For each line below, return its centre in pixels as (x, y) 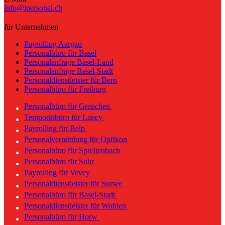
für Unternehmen (31, 27)
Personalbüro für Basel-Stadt (71, 195)
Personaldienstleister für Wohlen (76, 206)
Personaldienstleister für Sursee (74, 184)
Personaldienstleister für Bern (71, 80)
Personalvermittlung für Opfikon (77, 140)
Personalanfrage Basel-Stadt (69, 71)
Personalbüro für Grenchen (68, 106)
